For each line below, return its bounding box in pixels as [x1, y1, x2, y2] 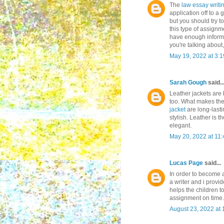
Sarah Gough [169, 79, 206, 86]
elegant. [169, 122, 191, 129]
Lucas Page [169, 159, 203, 167]
